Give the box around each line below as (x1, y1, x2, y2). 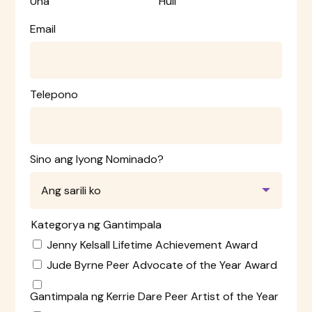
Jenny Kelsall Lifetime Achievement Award (46, 237, 258, 252)
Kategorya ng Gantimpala (31, 217, 162, 232)
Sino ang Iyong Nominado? (29, 152, 164, 167)
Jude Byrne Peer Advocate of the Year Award (46, 257, 277, 272)
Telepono (29, 86, 78, 102)
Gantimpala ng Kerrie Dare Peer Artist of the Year (29, 288, 279, 304)
